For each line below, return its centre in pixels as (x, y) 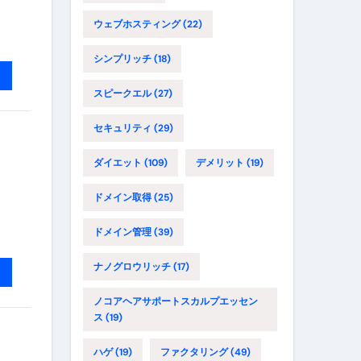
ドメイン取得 (122, 197)
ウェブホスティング (137, 24)
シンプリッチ (122, 59)
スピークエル (122, 93)
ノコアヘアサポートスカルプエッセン (176, 301)
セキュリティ (122, 128)
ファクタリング (194, 352)
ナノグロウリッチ (132, 267)
